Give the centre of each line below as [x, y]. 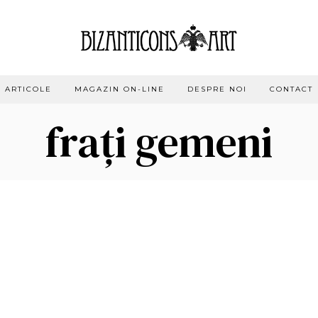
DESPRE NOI [217, 89]
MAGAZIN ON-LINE [120, 89]
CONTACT [291, 89]
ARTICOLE [28, 89]
